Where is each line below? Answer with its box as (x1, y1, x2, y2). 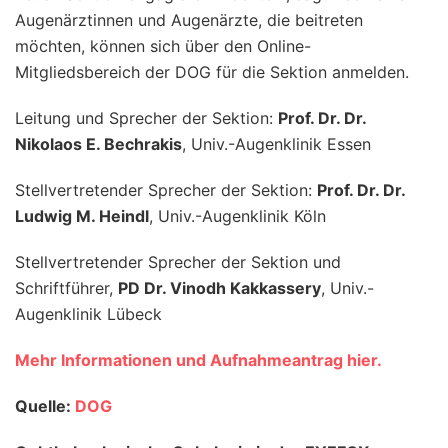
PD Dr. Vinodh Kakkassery (118, 277, 321, 298)
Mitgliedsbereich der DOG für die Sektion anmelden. (15, 61, 409, 82)
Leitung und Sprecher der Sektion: (15, 107, 278, 128)
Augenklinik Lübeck (15, 303, 162, 324)
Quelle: (15, 395, 75, 416)
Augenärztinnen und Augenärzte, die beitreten (15, 9, 363, 30)
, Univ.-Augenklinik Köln (149, 205, 326, 226)
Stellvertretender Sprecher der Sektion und (15, 251, 341, 272)
